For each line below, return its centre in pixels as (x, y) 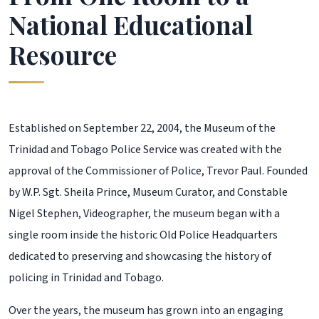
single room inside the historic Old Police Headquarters (143, 235)
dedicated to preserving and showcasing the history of (140, 256)
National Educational (131, 25)
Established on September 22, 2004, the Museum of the (142, 128)
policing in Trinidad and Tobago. (86, 278)
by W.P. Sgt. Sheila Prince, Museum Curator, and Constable (148, 192)
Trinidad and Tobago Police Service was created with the (145, 150)
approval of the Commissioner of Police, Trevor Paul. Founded (158, 171)
